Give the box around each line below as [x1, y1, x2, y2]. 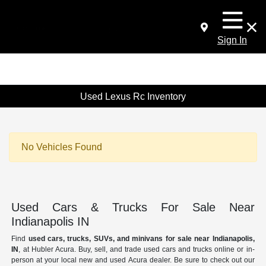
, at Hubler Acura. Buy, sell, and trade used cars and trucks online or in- [18, 245, 255, 254]
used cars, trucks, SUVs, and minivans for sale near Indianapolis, [28, 235, 255, 243]
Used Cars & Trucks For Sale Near [11, 201, 255, 214]
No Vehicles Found [21, 142, 102, 153]
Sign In [217, 35, 247, 45]
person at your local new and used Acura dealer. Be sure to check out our [11, 256, 255, 265]
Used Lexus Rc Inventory [80, 91, 186, 102]
